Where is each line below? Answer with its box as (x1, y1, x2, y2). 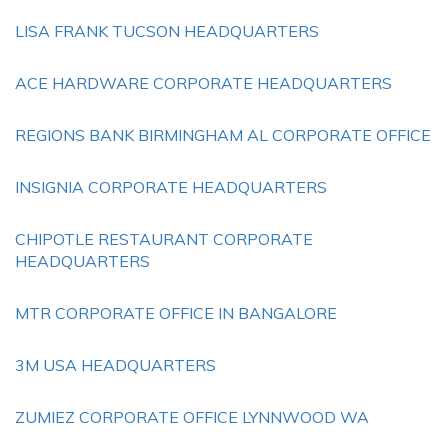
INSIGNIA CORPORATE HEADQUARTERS (15, 177, 327, 197)
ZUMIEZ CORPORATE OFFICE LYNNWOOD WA (15, 407, 369, 427)
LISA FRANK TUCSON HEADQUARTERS (15, 21, 319, 41)
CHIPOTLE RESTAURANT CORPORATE (15, 229, 313, 249)
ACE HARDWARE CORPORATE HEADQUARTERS (15, 73, 392, 93)
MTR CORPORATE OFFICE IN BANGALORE (15, 303, 337, 323)
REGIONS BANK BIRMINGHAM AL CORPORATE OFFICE (15, 125, 431, 145)
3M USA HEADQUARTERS (15, 355, 216, 375)
